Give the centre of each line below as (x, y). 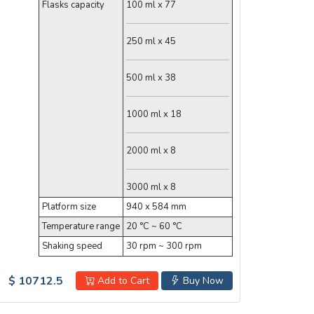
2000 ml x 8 (151, 151)
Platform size (69, 207)
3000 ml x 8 (151, 187)
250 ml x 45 (151, 42)
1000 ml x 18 (153, 115)
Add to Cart (122, 281)
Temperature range (81, 227)
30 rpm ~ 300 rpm (164, 246)
